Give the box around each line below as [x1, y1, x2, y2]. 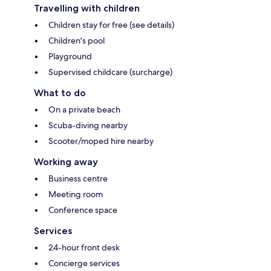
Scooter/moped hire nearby [48, 135, 154, 147]
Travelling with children [34, 2, 140, 15]
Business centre [48, 173, 108, 184]
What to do [34, 87, 86, 99]
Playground [48, 51, 92, 62]
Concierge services [48, 258, 120, 269]
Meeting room [48, 189, 103, 200]
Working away [34, 156, 98, 168]
